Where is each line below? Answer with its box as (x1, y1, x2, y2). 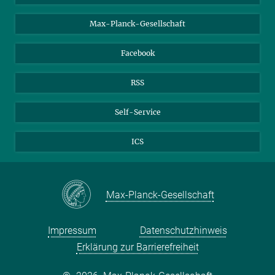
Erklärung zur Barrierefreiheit (76, 241, 199, 253)
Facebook (120, 48, 155, 58)
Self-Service (114, 107, 161, 117)
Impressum (48, 224, 97, 236)
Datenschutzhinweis (139, 224, 227, 236)
